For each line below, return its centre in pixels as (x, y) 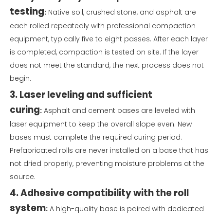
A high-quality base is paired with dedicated (126, 209)
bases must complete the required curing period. (96, 137)
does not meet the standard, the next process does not (107, 65)
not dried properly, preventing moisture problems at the (107, 163)
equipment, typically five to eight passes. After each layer (109, 39)
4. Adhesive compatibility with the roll (99, 193)
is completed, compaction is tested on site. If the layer (104, 52)
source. (23, 176)
